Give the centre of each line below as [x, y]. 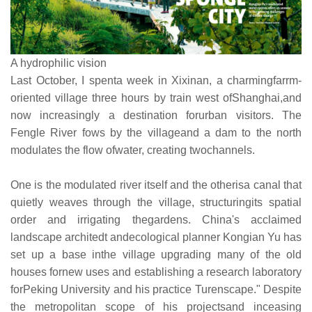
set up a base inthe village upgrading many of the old [156, 254]
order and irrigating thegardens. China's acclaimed [156, 219]
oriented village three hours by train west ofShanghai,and [156, 97]
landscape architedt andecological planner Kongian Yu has [156, 237]
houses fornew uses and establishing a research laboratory [156, 272]
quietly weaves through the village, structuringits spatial [156, 202]
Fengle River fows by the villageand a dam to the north [156, 132]
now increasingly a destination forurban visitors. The [156, 115]
